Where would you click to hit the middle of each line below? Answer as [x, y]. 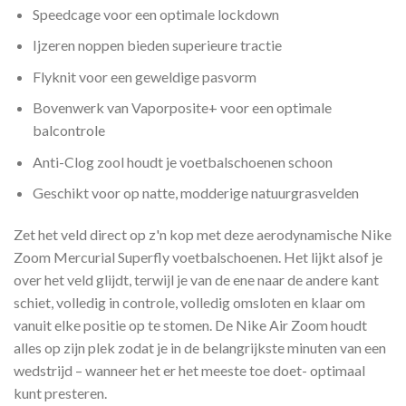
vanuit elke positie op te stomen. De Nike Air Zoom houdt [190, 325]
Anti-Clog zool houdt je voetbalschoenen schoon [182, 161]
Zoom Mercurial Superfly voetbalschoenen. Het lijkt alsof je [198, 257]
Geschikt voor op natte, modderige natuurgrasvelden [195, 193]
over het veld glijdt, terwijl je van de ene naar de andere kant [196, 280]
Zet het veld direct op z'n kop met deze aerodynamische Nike [203, 235]
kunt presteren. [60, 393]
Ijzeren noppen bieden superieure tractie [157, 45]
